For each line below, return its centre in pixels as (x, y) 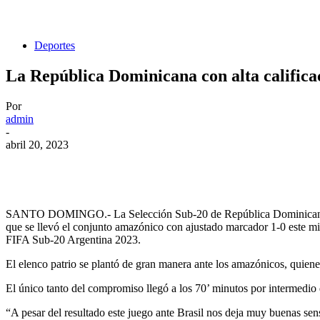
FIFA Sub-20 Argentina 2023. (73, 240)
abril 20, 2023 (37, 145)
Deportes (55, 46)
